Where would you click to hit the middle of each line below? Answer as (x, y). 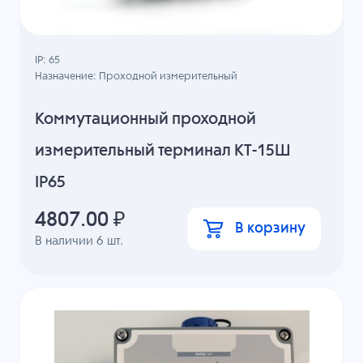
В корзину (270, 228)
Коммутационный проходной (146, 119)
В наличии (66, 241)
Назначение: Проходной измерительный (137, 77)
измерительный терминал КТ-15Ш (163, 151)
